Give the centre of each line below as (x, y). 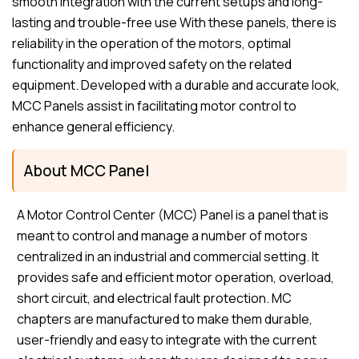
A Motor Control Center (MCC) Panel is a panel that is (173, 215)
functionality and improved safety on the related (152, 65)
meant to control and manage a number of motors (163, 236)
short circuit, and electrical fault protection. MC (155, 298)
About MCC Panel (86, 171)
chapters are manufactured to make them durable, (165, 319)
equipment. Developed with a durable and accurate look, (176, 85)
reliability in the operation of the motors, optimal (151, 44)
